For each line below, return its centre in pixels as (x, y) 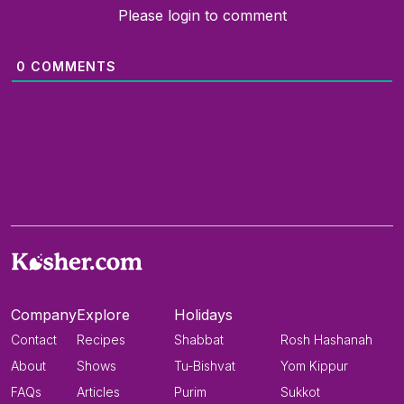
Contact (34, 340)
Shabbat (199, 340)
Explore (103, 315)
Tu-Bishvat (205, 366)
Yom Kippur (314, 366)
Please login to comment (202, 16)
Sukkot (300, 392)
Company (44, 315)
